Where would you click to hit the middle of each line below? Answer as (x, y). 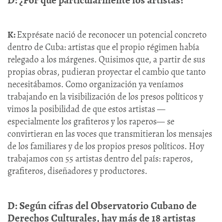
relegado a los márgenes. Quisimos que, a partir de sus (106, 59)
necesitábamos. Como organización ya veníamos (95, 84)
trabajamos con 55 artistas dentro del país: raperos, (100, 158)
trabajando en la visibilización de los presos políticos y (105, 96)
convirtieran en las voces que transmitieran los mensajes (110, 134)
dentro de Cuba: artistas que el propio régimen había (103, 47)
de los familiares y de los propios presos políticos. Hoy (106, 146)
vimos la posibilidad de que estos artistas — (86, 109)
